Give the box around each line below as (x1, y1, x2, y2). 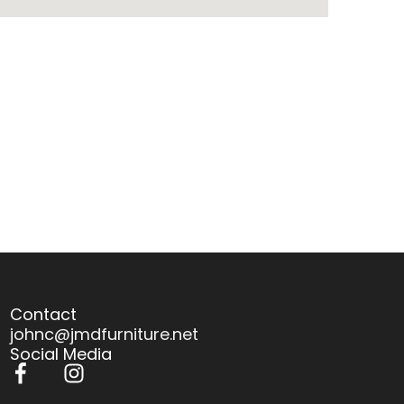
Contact (10, 303, 78, 326)
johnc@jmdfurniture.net (10, 323, 199, 346)
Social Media (10, 343, 113, 366)
